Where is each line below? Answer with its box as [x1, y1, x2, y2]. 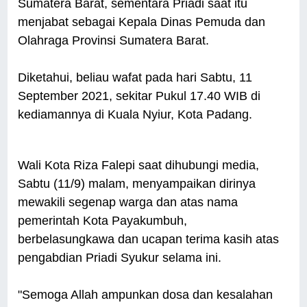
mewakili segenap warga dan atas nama [18, 195, 238, 210]
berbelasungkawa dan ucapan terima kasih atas [18, 232, 280, 247]
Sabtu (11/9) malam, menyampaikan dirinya [18, 177, 256, 191]
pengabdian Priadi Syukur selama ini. [18, 251, 222, 265]
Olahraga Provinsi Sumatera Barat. [18, 34, 210, 48]
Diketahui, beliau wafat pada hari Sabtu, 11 [18, 71, 253, 85]
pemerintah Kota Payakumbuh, [18, 214, 188, 228]
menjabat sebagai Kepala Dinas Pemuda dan [18, 15, 266, 29]
